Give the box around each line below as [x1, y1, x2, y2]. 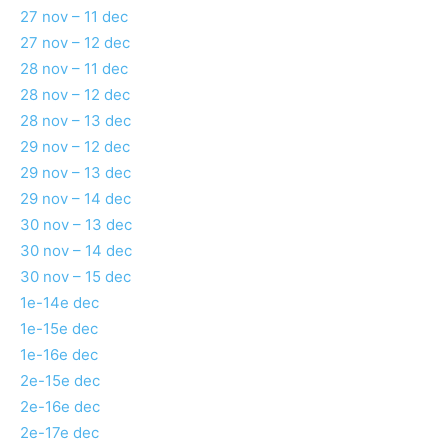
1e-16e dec [20, 345, 98, 365]
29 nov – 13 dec [20, 163, 131, 183]
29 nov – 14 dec [20, 189, 131, 209]
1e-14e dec [20, 293, 99, 313]
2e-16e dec [20, 397, 100, 417]
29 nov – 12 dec [20, 137, 130, 157]
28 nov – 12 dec [20, 85, 130, 105]
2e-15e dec [20, 371, 100, 391]
